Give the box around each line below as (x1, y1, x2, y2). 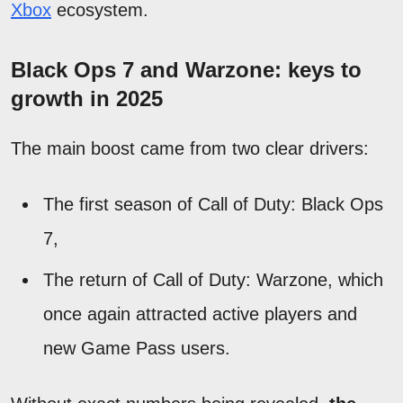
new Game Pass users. (43, 337, 230, 358)
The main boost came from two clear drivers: (11, 138, 369, 158)
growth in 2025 (11, 85, 163, 111)
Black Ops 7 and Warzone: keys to (11, 57, 362, 82)
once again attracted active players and (43, 303, 357, 324)
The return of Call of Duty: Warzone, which (43, 269, 383, 290)
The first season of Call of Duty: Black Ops (43, 193, 383, 214)
